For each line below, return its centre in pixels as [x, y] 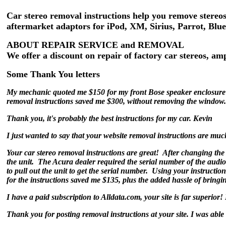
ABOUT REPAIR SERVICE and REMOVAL [95, 45]
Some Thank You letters [53, 74]
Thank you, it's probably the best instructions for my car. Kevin [109, 118]
